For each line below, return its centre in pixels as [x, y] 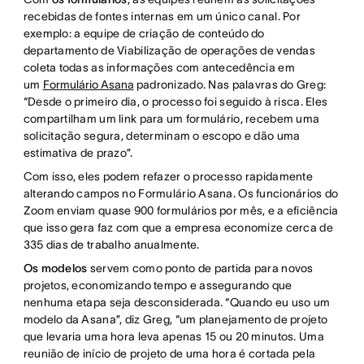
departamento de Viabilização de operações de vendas [169, 51]
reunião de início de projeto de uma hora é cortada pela [169, 354]
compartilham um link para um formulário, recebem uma [171, 119]
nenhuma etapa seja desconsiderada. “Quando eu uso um [177, 303]
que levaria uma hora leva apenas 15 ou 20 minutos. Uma [173, 337]
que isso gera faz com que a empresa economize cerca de [178, 228]
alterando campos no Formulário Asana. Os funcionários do [181, 194]
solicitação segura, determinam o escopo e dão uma [162, 136]
